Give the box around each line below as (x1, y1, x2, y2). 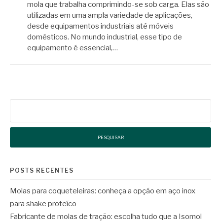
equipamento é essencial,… (27, 43, 118, 52)
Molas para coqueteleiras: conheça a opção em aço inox (10, 186, 195, 196)
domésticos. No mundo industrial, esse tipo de (27, 32, 182, 41)
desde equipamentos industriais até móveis (27, 21, 174, 31)
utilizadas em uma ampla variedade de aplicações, (27, 10, 192, 20)
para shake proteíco (10, 199, 76, 209)
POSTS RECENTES (10, 167, 74, 175)
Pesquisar (9, 100, 43, 109)
